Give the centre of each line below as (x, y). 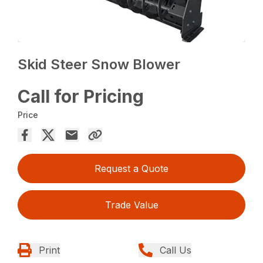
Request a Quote (131, 168)
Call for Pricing (81, 96)
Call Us (176, 250)
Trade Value (131, 205)
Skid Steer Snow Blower (99, 64)
